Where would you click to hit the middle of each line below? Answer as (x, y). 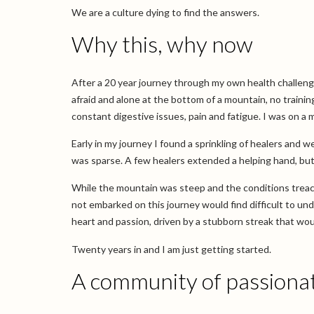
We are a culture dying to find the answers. (165, 12)
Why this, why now (162, 44)
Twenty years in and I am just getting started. (171, 249)
